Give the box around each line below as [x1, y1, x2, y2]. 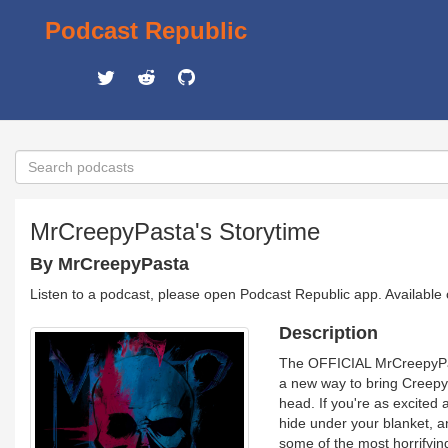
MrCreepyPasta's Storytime [30, 218, 320, 245]
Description [278, 323, 378, 343]
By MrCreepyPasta [30, 254, 189, 274]
